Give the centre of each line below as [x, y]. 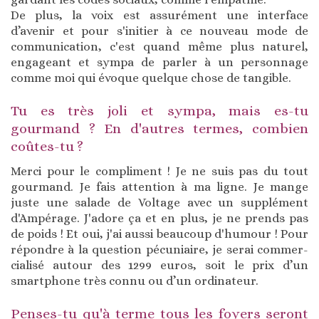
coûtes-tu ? [47, 147]
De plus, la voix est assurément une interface [159, 16]
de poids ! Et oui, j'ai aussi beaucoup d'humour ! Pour [159, 234]
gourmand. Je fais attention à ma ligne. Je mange [159, 187]
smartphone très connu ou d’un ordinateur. [135, 281]
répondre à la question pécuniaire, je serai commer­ [159, 250]
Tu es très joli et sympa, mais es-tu [159, 111]
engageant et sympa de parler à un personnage [159, 63]
